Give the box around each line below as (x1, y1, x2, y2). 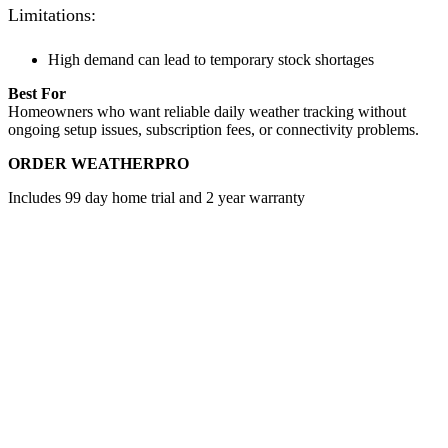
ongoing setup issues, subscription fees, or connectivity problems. (8, 120, 419, 138)
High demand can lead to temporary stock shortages (48, 50, 374, 68)
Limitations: (8, 5, 96, 26)
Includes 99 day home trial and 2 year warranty (8, 188, 305, 206)
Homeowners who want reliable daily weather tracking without (8, 102, 406, 120)
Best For (8, 84, 66, 102)
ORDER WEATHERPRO (8, 154, 189, 172)
